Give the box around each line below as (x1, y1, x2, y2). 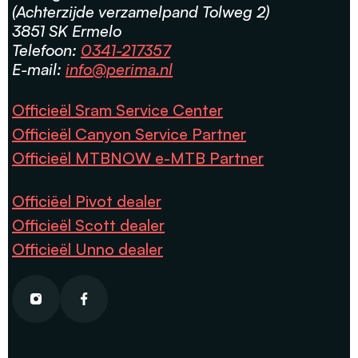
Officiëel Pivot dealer (12, 190, 161, 211)
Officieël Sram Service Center (12, 99, 223, 120)
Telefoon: (12, 39, 81, 60)
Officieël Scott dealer (12, 214, 165, 235)
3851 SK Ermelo (12, 20, 121, 41)
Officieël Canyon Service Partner (12, 123, 246, 144)
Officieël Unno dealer (12, 238, 163, 259)
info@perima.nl (66, 58, 173, 79)
